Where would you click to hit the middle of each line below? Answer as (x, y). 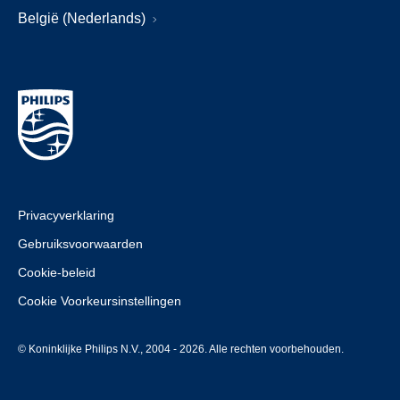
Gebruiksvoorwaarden (80, 243)
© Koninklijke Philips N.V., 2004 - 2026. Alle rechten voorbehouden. (181, 349)
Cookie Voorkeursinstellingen (100, 300)
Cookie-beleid (57, 272)
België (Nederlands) (83, 18)
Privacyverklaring (66, 215)
